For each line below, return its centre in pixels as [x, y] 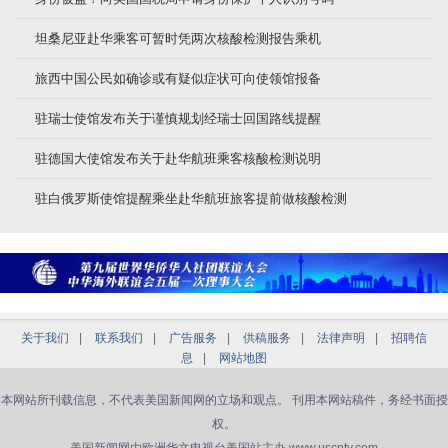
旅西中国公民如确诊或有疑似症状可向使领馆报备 [178, 78]
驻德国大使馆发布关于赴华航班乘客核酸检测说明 [178, 158]
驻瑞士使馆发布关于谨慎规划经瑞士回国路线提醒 [178, 118]
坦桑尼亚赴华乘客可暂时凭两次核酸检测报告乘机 [178, 38]
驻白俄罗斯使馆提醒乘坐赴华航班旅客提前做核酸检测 [191, 198]
